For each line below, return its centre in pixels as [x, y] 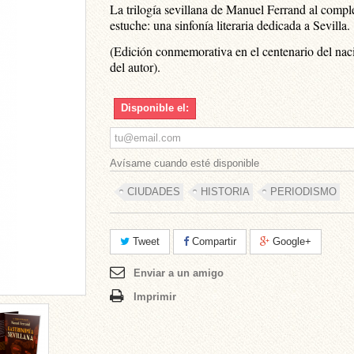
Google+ [290, 241]
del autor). [135, 67]
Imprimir [155, 297]
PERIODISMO [303, 192]
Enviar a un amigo [179, 273]
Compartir [213, 241]
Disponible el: [155, 108]
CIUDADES [154, 192]
